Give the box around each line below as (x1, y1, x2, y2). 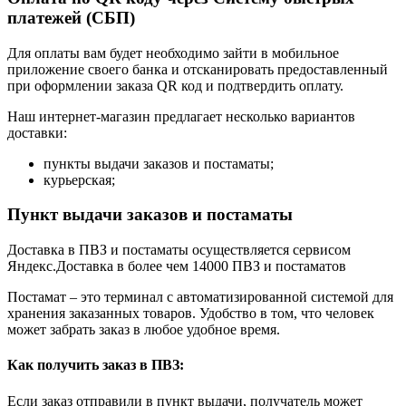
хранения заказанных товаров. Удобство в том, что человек (7, 305, 374, 322)
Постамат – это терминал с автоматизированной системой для (7, 289, 393, 305)
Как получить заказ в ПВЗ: (7, 357, 184, 373)
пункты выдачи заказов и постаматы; (43, 155, 274, 171)
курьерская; (43, 171, 115, 188)
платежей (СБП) (7, 7, 135, 27)
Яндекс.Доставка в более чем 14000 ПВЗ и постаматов (7, 258, 346, 275)
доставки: (7, 124, 67, 140)
